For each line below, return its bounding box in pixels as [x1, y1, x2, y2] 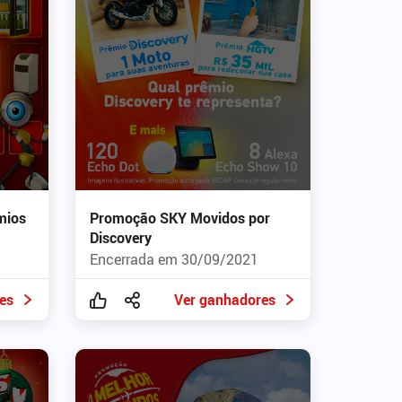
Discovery [89, 228, 152, 249]
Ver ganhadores [174, 290, 275, 310]
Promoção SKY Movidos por [89, 208, 270, 229]
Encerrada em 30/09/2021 [89, 249, 258, 270]
